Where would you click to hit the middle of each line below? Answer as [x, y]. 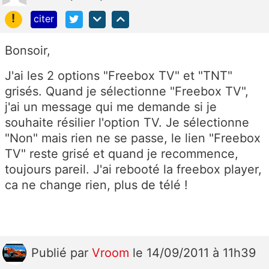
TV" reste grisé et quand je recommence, [122, 153]
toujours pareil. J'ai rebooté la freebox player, [133, 169]
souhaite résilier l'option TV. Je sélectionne [127, 122]
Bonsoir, [28, 50]
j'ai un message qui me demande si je [111, 107]
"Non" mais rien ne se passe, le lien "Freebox [133, 138]
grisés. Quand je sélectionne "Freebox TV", [127, 91]
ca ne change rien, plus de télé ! [96, 185]
